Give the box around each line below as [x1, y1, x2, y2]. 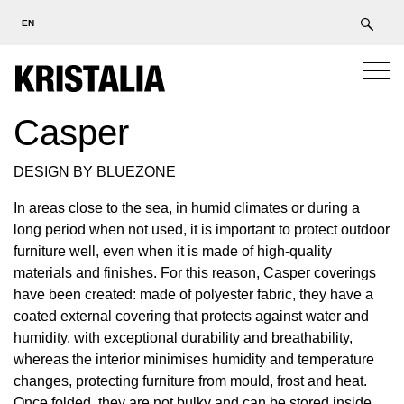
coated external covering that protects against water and [14, 308, 369, 324]
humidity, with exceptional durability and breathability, [14, 330, 353, 345]
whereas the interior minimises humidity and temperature [14, 352, 374, 367]
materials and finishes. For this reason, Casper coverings [14, 265, 376, 280]
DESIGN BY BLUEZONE [14, 164, 176, 179]
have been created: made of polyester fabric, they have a [14, 287, 373, 302]
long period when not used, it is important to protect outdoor [14, 222, 390, 237]
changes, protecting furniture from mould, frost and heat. [14, 373, 367, 389]
